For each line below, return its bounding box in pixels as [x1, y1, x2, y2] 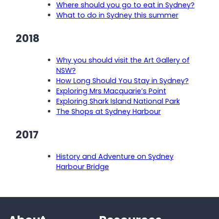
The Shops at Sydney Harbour [56, 106, 161, 116]
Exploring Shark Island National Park [56, 96, 180, 106]
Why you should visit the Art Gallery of [56, 55, 190, 65]
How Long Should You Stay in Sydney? [56, 75, 189, 86]
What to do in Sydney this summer [56, 10, 178, 20]
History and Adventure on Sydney [56, 151, 174, 161]
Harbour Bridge [56, 161, 109, 172]
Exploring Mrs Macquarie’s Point [56, 86, 166, 96]
